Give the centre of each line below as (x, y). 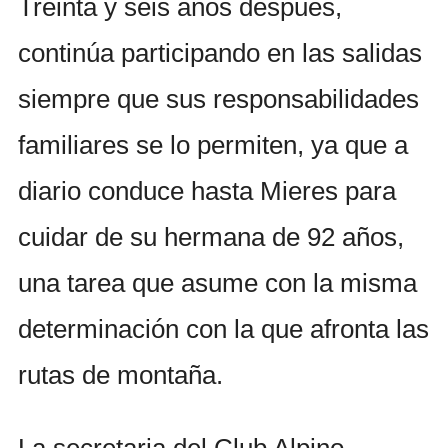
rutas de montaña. (120, 375)
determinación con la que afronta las (223, 329)
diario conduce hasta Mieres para (207, 191)
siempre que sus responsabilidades (218, 99)
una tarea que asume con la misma (217, 283)
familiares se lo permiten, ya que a (213, 145)
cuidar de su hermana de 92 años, (211, 237)
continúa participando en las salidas (220, 53)
